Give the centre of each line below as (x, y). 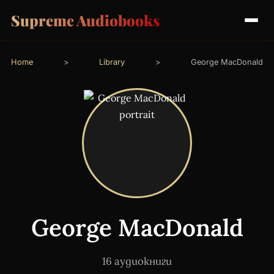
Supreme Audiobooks (85, 20)
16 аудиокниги (137, 261)
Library (112, 62)
